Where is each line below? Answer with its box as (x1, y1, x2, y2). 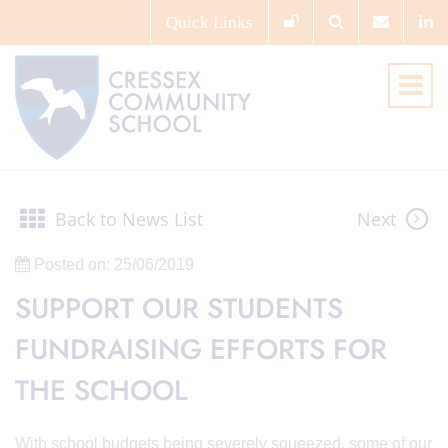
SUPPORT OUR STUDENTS (15, 288, 343, 329)
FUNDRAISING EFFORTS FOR (15, 329, 387, 370)
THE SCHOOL (15, 370, 187, 411)
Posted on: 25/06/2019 (30, 256, 194, 273)
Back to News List (55, 207, 203, 231)
